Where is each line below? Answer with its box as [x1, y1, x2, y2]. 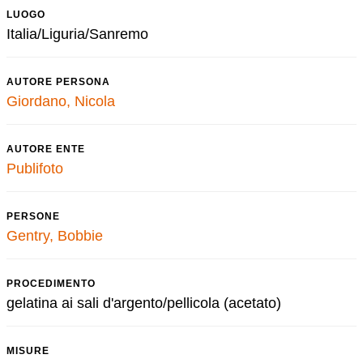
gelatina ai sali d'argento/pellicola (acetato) [6, 295, 281, 311]
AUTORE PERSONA [6, 76, 110, 88]
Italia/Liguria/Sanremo [6, 26, 148, 42]
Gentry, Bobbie [6, 228, 103, 244]
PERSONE [6, 211, 60, 222]
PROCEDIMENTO [6, 278, 96, 289]
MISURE [6, 345, 49, 357]
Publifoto [6, 160, 63, 177]
